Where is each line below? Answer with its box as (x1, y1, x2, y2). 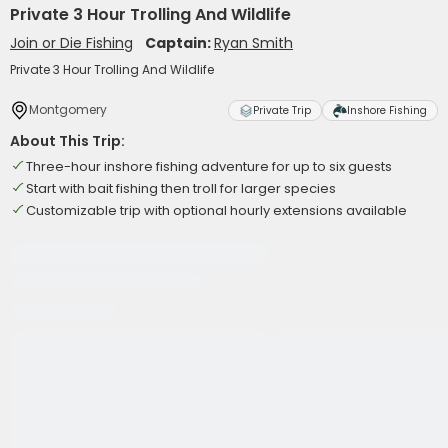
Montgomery (29, 101, 107, 118)
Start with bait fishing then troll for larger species (26, 179, 336, 198)
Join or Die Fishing (10, 33, 133, 53)
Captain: (145, 33, 214, 53)
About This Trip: (10, 131, 125, 151)
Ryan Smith (214, 33, 293, 53)
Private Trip (253, 103, 311, 118)
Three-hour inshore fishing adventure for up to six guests (26, 157, 392, 176)
